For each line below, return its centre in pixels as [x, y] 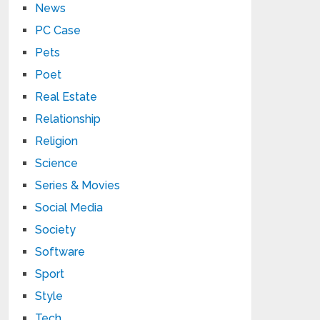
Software [60, 252]
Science [57, 163]
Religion [57, 141]
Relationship [68, 119]
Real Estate [66, 97]
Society [56, 230]
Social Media [69, 207]
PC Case [58, 30]
